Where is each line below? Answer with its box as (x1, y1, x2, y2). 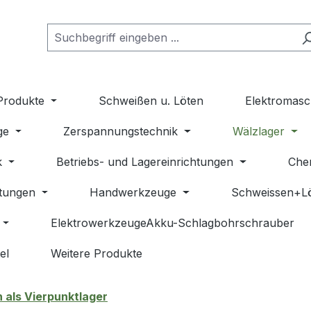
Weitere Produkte (50, 246, 142, 261)
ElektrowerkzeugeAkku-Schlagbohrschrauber (51, 216, 295, 230)
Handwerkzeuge (90, 185, 177, 200)
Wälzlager (233, 124, 285, 139)
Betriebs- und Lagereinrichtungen (56, 155, 234, 169)
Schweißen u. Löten (99, 94, 204, 108)
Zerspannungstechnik (63, 124, 178, 139)
